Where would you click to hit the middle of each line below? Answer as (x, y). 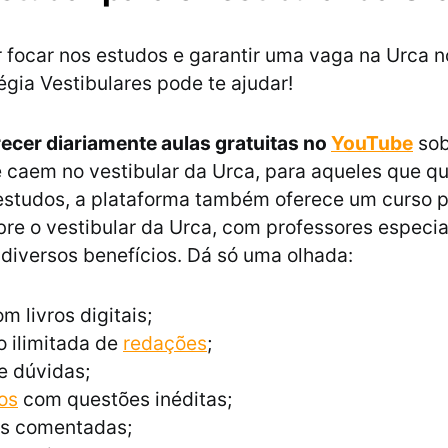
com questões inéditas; (125, 399)
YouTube (372, 143)
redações (165, 343)
